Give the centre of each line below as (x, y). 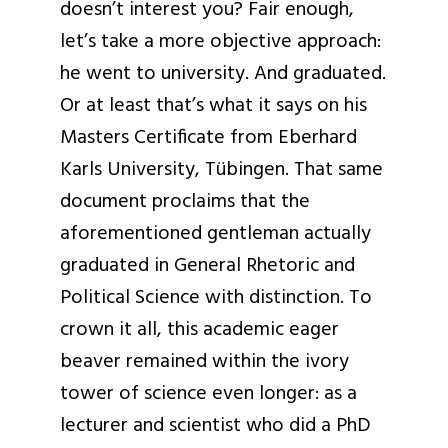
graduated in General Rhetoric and (207, 266)
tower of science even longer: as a (208, 394)
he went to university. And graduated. (223, 74)
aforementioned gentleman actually (215, 234)
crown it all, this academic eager (199, 330)
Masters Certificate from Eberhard (208, 138)
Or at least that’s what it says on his (213, 106)
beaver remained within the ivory (204, 362)
